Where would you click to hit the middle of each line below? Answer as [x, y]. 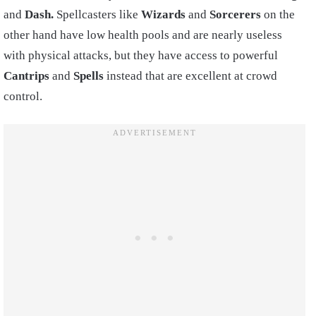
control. [24, 97]
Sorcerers [235, 15]
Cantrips [26, 76]
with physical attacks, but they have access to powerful [141, 56]
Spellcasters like [97, 15]
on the [278, 15]
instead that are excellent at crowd [192, 76]
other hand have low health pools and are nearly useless [143, 35]
